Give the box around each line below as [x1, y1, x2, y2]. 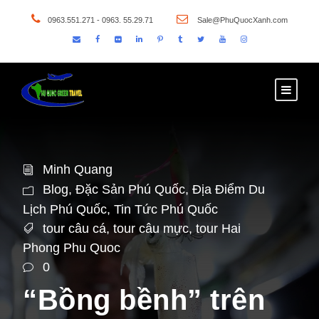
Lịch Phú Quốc [23, 202, 107, 216]
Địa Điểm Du [192, 182, 265, 197]
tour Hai [196, 221, 241, 236]
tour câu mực [113, 221, 189, 236]
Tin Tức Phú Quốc [114, 202, 218, 216]
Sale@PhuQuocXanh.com [195, 16, 288, 24]
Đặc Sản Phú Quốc [75, 182, 185, 197]
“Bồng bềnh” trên [23, 284, 265, 315]
